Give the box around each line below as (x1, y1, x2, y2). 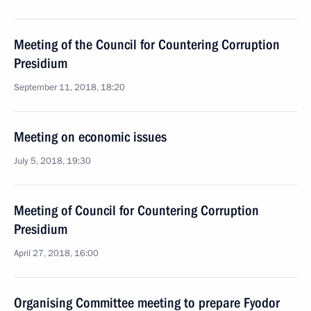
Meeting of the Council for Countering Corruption (14, 36, 280, 53)
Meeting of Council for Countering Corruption (14, 202, 259, 219)
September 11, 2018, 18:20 (14, 81, 125, 94)
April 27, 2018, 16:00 (14, 247, 99, 260)
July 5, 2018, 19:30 (14, 155, 91, 167)
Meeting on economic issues (14, 128, 167, 145)
